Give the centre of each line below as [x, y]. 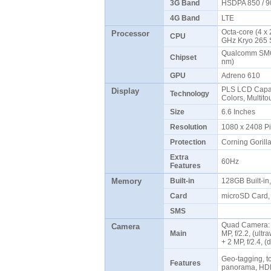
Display [125, 91]
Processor [130, 34]
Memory [126, 181]
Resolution [188, 127]
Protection [188, 142]
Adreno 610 [242, 76]
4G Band [184, 18]
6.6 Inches [240, 112]
